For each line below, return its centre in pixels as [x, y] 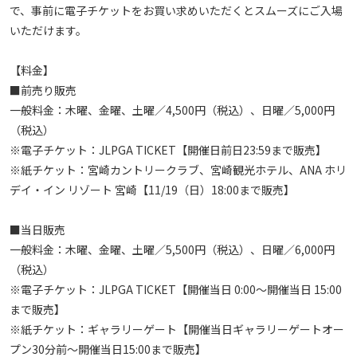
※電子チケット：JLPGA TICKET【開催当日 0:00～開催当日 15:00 [176, 289]
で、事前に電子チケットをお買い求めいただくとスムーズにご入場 [176, 10]
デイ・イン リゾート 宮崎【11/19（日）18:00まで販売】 [152, 189]
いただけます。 [48, 30]
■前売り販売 [43, 90]
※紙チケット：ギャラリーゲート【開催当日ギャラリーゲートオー [177, 329]
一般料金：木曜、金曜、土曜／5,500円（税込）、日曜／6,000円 [172, 249]
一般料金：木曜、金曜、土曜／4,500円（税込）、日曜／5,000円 [172, 110]
